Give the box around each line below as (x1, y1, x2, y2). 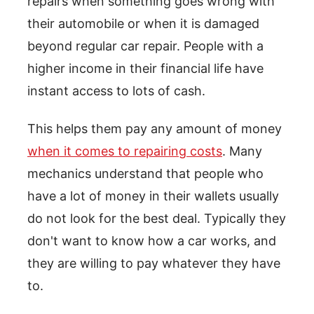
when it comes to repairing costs (27, 144, 222, 159)
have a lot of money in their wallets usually (27, 189, 279, 204)
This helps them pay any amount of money (27, 121, 282, 137)
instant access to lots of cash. (27, 83, 205, 99)
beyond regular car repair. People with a (27, 39, 264, 54)
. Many (222, 144, 262, 159)
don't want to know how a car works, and (27, 233, 276, 249)
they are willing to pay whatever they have (27, 256, 280, 271)
